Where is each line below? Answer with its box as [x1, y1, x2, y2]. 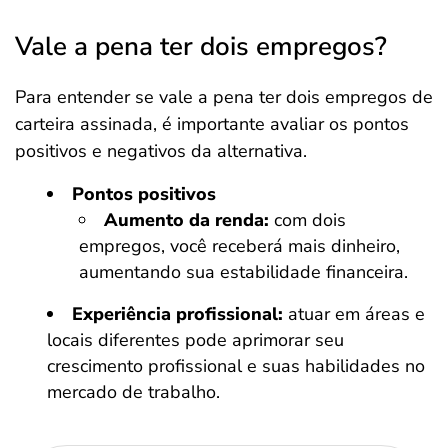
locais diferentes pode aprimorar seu [47, 328, 344, 352]
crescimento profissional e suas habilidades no [47, 354, 425, 378]
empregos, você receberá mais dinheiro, [79, 234, 400, 258]
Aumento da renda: [104, 208, 269, 232]
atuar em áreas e [283, 302, 425, 326]
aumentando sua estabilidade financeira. [79, 260, 408, 284]
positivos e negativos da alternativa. [15, 139, 307, 163]
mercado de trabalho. [47, 380, 220, 404]
